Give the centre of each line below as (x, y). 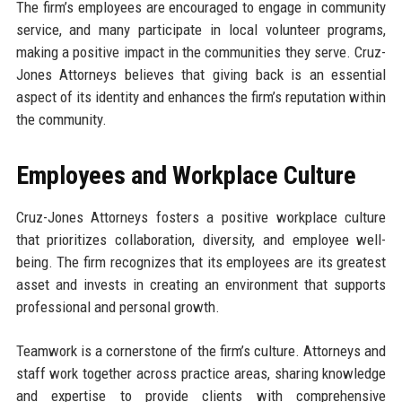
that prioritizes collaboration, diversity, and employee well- (201, 240)
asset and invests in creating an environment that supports (201, 285)
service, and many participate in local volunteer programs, (201, 30)
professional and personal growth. (118, 307)
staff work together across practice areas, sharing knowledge (201, 374)
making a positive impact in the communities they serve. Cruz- (201, 52)
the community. (61, 120)
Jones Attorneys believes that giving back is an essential (201, 75)
